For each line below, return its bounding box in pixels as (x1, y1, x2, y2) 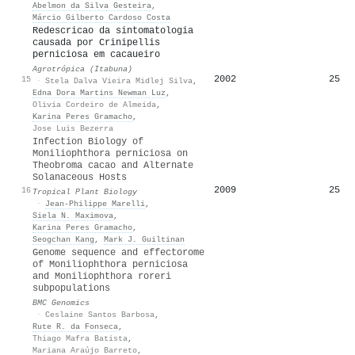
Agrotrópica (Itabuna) (32, 63, 132, 74)
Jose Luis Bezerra (32, 123, 113, 133)
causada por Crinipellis (32, 36, 160, 48)
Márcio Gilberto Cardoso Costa (32, 12, 170, 22)
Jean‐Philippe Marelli (45, 198, 145, 208)
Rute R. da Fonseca (32, 321, 118, 331)
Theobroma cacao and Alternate (32, 159, 193, 171)
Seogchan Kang (32, 234, 94, 244)
